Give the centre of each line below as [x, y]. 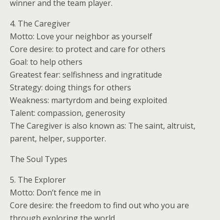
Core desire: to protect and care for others [88, 49]
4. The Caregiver [40, 24]
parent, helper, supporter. [58, 138]
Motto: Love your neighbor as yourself [81, 36]
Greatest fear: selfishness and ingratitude [86, 75]
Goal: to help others [46, 62]
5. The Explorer [38, 180]
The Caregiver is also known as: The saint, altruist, [103, 126]
